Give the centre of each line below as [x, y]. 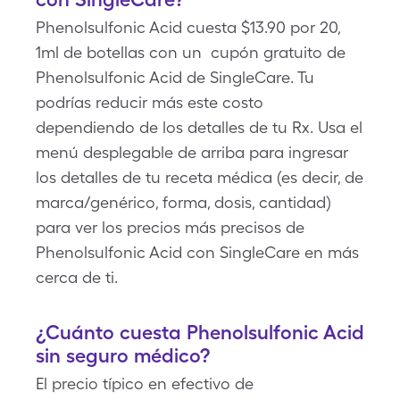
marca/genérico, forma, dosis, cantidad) [183, 202]
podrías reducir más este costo [150, 102]
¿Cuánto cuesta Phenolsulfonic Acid [200, 332]
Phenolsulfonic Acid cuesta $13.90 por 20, [188, 27]
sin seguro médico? [123, 355]
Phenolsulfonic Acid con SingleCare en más [197, 252]
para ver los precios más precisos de [170, 227]
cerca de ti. [77, 277]
